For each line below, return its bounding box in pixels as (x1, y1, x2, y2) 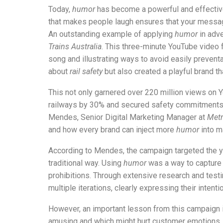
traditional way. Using (48, 158, 123, 168)
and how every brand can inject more (48, 124, 176, 134)
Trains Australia (48, 41, 102, 51)
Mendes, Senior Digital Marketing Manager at (48, 112, 207, 122)
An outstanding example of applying (48, 29, 175, 39)
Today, (48, 4, 72, 14)
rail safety (70, 66, 103, 76)
